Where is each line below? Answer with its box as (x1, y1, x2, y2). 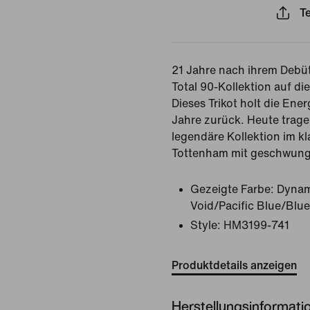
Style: (190, 219, 221, 231)
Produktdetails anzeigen (172, 259, 297, 271)
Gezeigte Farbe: (190, 183, 274, 195)
